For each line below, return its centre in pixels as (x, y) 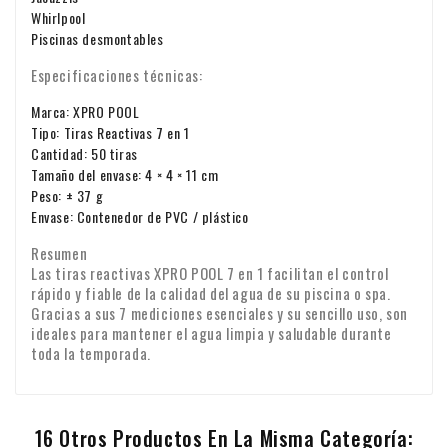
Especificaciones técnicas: (117, 75)
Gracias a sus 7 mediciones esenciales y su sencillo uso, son (220, 313)
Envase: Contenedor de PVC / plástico (140, 217)
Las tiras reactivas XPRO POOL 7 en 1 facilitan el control (210, 273)
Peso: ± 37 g (67, 196)
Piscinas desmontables (97, 39)
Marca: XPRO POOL (85, 112)
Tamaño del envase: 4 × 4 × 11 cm (125, 175)
